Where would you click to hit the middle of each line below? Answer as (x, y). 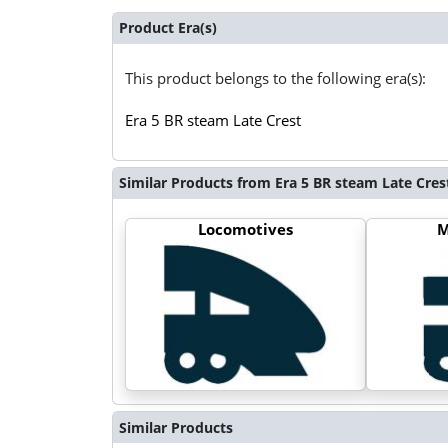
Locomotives (246, 228)
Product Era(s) (167, 28)
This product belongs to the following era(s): (276, 77)
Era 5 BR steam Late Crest (213, 119)
